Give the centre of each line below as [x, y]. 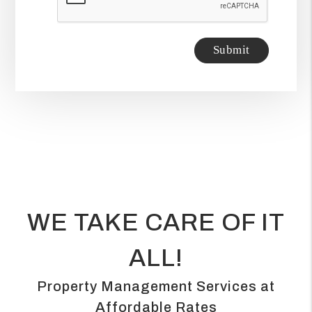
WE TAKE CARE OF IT [156, 222]
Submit [231, 50]
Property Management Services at [156, 286]
